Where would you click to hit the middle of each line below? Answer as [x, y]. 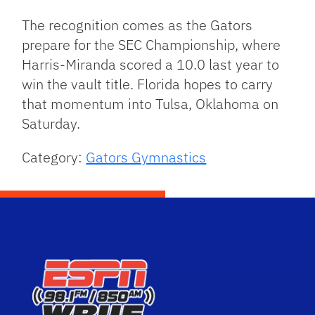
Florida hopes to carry [205, 84]
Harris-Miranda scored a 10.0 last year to [151, 64]
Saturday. [51, 123]
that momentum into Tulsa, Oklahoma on [150, 103]
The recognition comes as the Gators [137, 25]
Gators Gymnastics [146, 157]
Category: [54, 157]
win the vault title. [80, 84]
